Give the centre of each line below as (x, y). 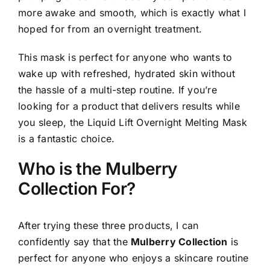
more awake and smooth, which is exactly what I (132, 13)
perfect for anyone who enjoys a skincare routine (133, 258)
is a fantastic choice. (67, 139)
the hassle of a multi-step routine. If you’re (118, 90)
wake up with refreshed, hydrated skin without (127, 74)
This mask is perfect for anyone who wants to (125, 58)
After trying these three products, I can (108, 226)
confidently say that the (75, 242)
